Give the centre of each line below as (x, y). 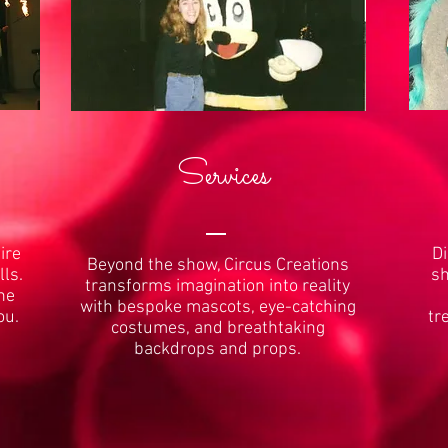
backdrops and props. (217, 349)
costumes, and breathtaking (217, 328)
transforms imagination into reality (217, 286)
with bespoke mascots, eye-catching (217, 307)
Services (223, 176)
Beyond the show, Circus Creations (217, 265)
